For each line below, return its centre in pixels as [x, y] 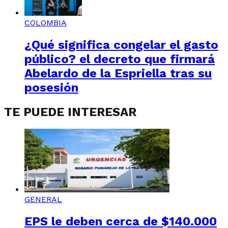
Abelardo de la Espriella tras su [118, 73]
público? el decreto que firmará [120, 59]
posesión [51, 87]
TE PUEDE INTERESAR [70, 112]
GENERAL [43, 199]
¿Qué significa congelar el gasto [121, 45]
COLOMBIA [46, 22]
